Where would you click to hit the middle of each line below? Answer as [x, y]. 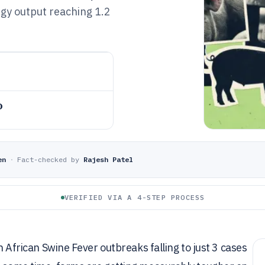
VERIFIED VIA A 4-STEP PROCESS [135, 197]
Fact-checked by [48, 159]
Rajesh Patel [108, 159]
